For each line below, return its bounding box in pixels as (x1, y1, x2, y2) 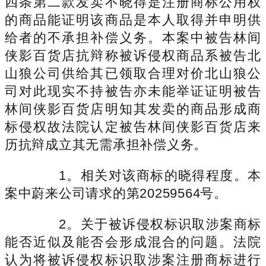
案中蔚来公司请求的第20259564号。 (5, 185, 227, 201)
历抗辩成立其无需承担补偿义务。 (5, 137, 208, 152)
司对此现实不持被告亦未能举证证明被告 (5, 83, 261, 99)
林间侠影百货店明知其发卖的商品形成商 (5, 101, 261, 116)
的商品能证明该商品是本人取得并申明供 (5, 12, 261, 27)
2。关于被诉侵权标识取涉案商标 (31, 216, 261, 232)
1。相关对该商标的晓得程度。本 (31, 167, 261, 183)
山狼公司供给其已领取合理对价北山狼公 (5, 65, 261, 81)
